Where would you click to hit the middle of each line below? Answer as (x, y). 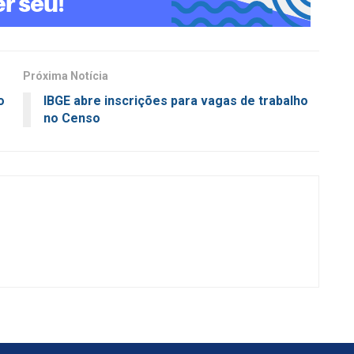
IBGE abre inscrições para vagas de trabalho (176, 101)
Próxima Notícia (66, 76)
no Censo (72, 119)
